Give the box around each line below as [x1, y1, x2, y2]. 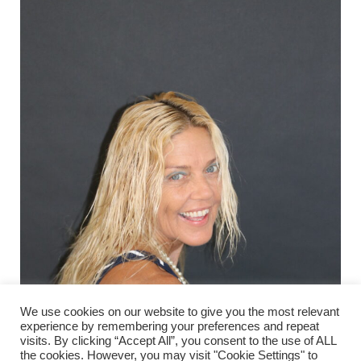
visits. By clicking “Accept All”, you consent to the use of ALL [20, 334, 336, 347]
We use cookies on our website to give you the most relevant [20, 305, 339, 318]
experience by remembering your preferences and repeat [20, 320, 319, 333]
